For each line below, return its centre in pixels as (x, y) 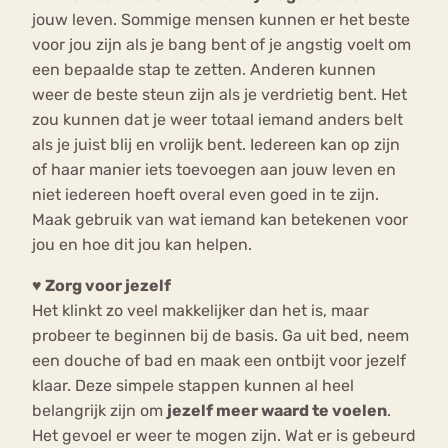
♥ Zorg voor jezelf (101, 286)
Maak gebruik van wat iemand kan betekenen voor (220, 220)
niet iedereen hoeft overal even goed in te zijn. (205, 195)
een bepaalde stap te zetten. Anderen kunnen (204, 70)
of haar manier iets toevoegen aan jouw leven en (214, 170)
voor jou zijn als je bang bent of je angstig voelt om (221, 45)
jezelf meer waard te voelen (277, 411)
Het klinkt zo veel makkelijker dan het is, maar (200, 311)
